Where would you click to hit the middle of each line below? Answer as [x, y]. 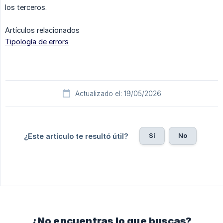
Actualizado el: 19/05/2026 [118, 94]
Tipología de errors [37, 42]
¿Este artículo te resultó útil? [76, 136]
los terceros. [26, 7]
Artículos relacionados [42, 30]
